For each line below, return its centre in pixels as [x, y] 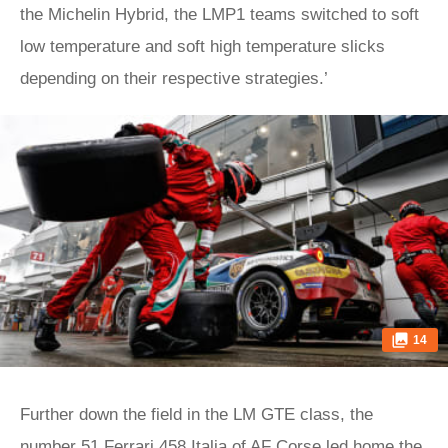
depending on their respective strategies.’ [176, 78]
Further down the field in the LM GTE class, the [196, 414]
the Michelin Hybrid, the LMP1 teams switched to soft [219, 14]
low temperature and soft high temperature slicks [202, 46]
